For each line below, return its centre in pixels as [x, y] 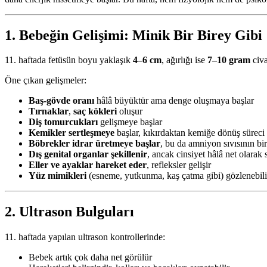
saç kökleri [95, 111]
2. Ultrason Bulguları [69, 212]
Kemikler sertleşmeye [72, 133]
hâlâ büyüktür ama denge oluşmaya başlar [174, 101]
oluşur [130, 111]
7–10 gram [229, 60]
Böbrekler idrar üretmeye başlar [94, 144]
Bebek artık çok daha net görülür [90, 257]
